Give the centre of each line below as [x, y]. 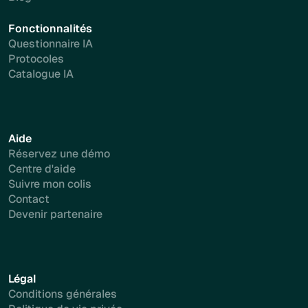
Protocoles [36, 59]
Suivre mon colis [50, 184]
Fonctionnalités [50, 29]
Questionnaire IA [51, 44]
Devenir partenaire [55, 214]
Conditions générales [63, 294]
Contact [29, 199]
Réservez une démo [59, 154]
